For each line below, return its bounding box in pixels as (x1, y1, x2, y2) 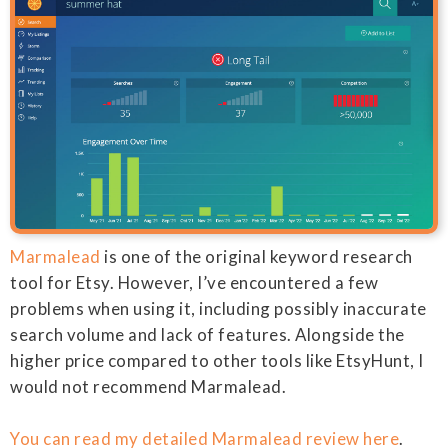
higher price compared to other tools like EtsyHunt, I (10, 350, 424, 371)
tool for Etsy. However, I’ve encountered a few (10, 272, 378, 293)
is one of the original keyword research (100, 246, 413, 267)
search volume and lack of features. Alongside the (10, 324, 405, 345)
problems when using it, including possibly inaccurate (10, 298, 427, 319)
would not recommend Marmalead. (10, 376, 286, 397)
